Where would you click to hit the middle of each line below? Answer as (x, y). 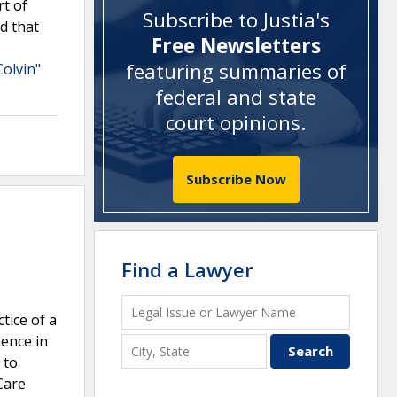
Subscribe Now (236, 179)
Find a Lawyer (187, 269)
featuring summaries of (236, 72)
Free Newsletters (236, 46)
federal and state (236, 97)
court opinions (233, 123)
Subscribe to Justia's (236, 20)
